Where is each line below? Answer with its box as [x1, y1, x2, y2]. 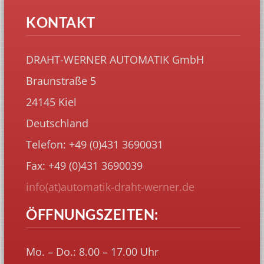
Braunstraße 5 [26, 74, 97, 88]
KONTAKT [26, 14, 95, 31]
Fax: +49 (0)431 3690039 [26, 159, 143, 173]
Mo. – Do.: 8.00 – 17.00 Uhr [26, 245, 159, 259]
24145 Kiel [26, 95, 77, 110]
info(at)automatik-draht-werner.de [26, 180, 195, 194]
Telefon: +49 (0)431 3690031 [26, 137, 164, 152]
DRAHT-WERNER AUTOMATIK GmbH [26, 52, 204, 67]
